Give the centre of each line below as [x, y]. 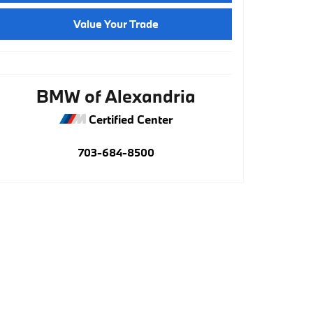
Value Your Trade [116, 24]
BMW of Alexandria [116, 96]
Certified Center [129, 119]
